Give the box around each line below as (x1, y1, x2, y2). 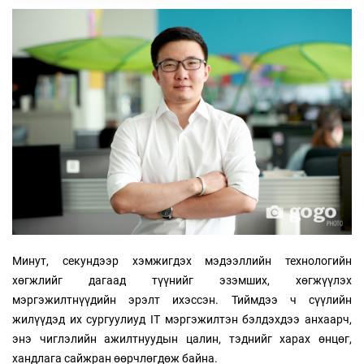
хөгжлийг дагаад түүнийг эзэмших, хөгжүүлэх (12, 274, 352, 288)
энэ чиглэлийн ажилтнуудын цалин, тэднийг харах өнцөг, (12, 332, 352, 346)
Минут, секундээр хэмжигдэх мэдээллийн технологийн (12, 254, 352, 268)
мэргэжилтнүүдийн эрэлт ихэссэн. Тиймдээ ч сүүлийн (12, 293, 352, 307)
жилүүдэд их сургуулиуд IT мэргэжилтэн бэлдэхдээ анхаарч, (12, 313, 352, 327)
